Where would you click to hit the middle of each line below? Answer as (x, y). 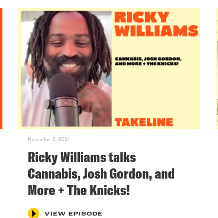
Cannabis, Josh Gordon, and (101, 173)
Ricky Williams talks (82, 156)
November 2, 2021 (49, 139)
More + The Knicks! (79, 190)
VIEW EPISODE (74, 214)
